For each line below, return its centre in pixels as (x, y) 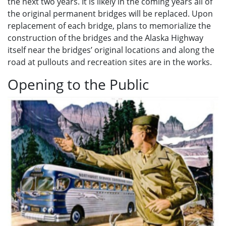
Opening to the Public (78, 84)
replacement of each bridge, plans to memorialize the (109, 26)
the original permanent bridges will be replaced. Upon (110, 14)
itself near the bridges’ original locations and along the (111, 50)
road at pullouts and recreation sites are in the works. (110, 62)
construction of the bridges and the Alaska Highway (105, 38)
